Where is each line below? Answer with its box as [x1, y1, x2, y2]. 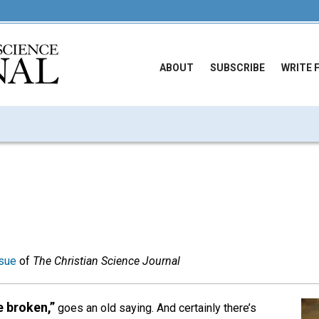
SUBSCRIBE [210, 62, 265, 73]
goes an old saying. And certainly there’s [55, 301, 256, 315]
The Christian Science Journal [33, 254, 180, 268]
